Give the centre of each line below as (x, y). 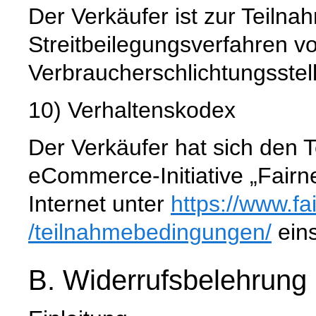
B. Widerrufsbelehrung (168, 280)
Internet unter (99, 204)
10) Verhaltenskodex (132, 110)
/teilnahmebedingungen (147, 232)
